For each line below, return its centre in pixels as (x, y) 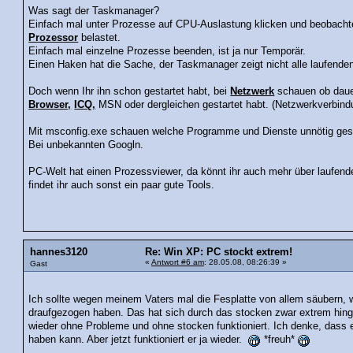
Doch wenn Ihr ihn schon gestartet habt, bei (130, 92)
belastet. (100, 38)
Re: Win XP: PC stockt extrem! (219, 253)
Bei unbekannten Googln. (86, 145)
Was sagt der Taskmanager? (94, 11)
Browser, (50, 105)
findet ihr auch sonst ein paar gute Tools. (122, 186)
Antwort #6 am (178, 262)
